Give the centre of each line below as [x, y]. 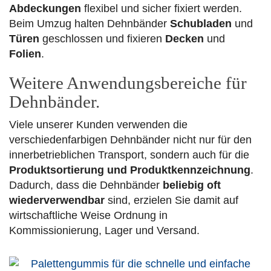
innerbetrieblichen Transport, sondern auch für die [129, 155]
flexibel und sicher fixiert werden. [162, 9]
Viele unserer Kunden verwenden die [98, 125]
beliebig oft [192, 185]
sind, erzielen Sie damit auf [171, 201]
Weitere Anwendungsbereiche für [128, 83]
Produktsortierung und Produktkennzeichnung [130, 170]
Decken [184, 39]
